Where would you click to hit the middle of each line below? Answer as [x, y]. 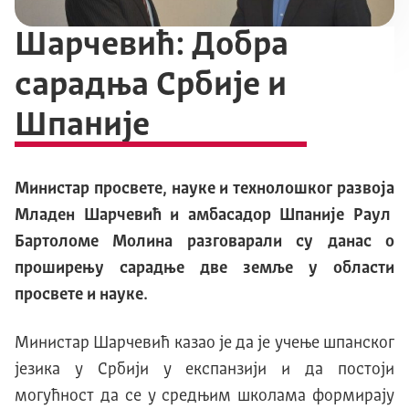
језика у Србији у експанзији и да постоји [204, 370]
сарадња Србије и [151, 87]
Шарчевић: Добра [152, 47]
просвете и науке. [81, 295]
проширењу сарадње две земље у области [204, 269]
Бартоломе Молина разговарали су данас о [204, 242]
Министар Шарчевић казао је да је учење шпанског [204, 344]
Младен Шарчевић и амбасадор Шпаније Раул [204, 216]
